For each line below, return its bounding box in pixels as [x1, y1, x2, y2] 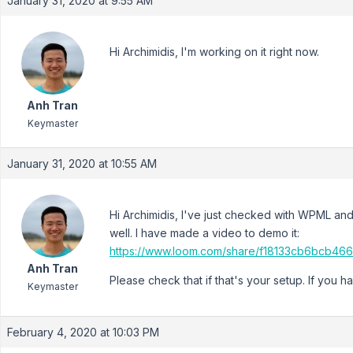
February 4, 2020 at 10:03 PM [7, 325, 159, 339]
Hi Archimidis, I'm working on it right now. [110, 45, 319, 58]
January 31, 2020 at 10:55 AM [7, 157, 157, 170]
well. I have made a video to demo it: [110, 226, 299, 240]
